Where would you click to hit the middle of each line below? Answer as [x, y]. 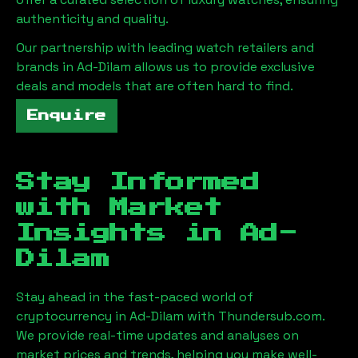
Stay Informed [138, 182]
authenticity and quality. [92, 19]
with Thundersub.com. [256, 316]
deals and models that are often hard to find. [155, 86]
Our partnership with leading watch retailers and [165, 48]
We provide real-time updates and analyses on [157, 335]
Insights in [128, 233]
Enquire [67, 116]
